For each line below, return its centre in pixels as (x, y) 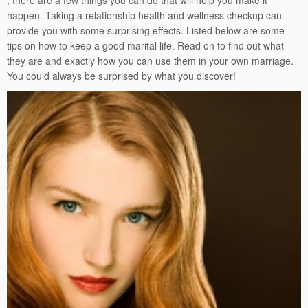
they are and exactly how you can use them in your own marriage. (150, 60)
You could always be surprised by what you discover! (121, 76)
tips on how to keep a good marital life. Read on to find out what (145, 45)
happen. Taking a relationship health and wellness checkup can (144, 15)
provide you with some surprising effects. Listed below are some (146, 30)
